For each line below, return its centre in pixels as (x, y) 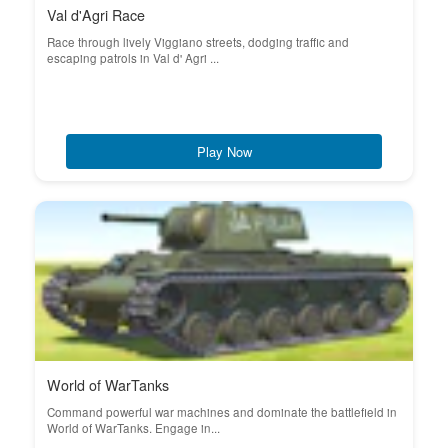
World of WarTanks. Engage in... (133, 428)
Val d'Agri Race (96, 15)
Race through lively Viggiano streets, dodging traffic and (198, 42)
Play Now (224, 151)
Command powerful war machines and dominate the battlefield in (222, 412)
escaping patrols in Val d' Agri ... (133, 58)
